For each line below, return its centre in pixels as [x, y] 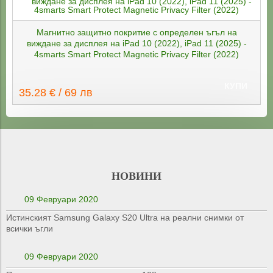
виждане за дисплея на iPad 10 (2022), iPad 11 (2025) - [136, 44]
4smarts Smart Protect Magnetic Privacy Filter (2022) [136, 55]
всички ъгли [30, 229]
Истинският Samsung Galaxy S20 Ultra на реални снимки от [125, 218]
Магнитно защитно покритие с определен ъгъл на [136, 33]
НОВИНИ [136, 176]
